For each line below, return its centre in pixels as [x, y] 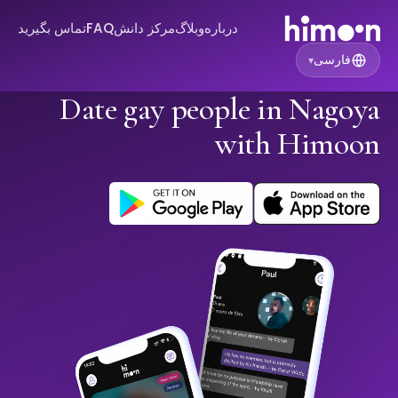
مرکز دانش [144, 28]
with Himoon [297, 144]
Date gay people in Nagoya [219, 109]
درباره [221, 28]
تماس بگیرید [52, 28]
